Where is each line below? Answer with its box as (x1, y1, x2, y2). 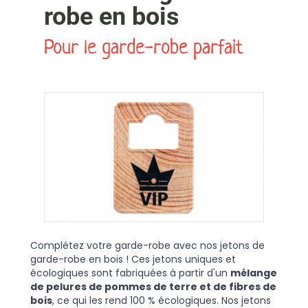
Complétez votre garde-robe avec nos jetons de (30, 239, 265, 253)
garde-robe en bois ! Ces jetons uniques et (30, 252, 236, 267)
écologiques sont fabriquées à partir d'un (30, 266, 230, 280)
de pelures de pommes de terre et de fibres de (30, 280, 276, 294)
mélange (230, 266, 277, 280)
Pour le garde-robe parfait (44, 34, 243, 60)
